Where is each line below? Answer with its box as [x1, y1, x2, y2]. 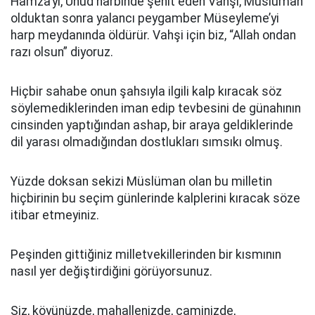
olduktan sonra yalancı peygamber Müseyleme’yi [11, 11, 279, 25]
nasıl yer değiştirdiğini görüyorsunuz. [11, 264, 212, 278]
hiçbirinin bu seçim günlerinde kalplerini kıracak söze [11, 191, 300, 205]
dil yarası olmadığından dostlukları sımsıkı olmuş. [11, 135, 283, 149]
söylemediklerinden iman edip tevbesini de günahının [11, 101, 301, 115]
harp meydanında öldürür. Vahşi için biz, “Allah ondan [11, 28, 296, 42]
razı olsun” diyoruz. [11, 45, 113, 59]
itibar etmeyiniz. [11, 208, 99, 222]
